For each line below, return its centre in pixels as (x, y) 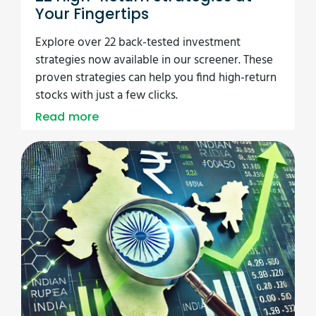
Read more (67, 116)
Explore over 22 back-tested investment (138, 42)
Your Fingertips (92, 13)
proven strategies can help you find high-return (156, 78)
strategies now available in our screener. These (154, 60)
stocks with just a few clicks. (107, 95)
